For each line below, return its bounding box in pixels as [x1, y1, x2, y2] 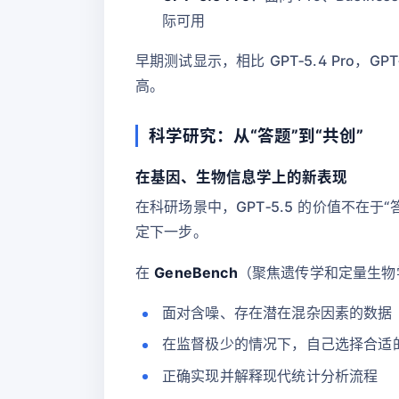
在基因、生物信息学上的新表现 [135, 167, 347, 186]
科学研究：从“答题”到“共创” [149, 125, 363, 145]
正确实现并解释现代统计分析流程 [162, 366, 379, 385]
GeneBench [154, 263, 238, 281]
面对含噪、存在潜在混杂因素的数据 [162, 304, 393, 322]
